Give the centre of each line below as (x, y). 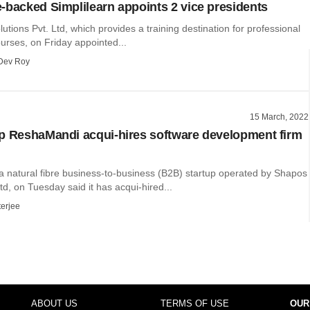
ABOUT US (54, 303)
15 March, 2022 (279, 117)
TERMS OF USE (194, 303)
